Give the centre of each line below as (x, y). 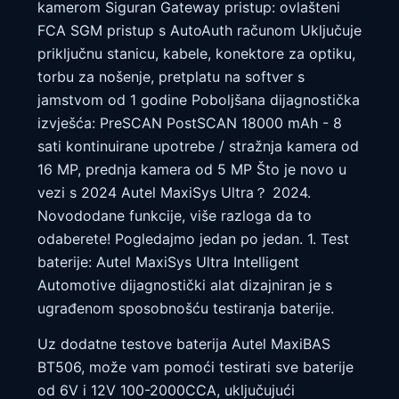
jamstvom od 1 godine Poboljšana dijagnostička (199, 99)
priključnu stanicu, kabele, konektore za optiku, (196, 53)
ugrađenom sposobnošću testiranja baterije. (186, 308)
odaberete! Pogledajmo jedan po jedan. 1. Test (193, 238)
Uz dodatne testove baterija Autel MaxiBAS (184, 344)
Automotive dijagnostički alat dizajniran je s (185, 285)
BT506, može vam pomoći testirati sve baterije (195, 367)
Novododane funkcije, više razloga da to (175, 215)
